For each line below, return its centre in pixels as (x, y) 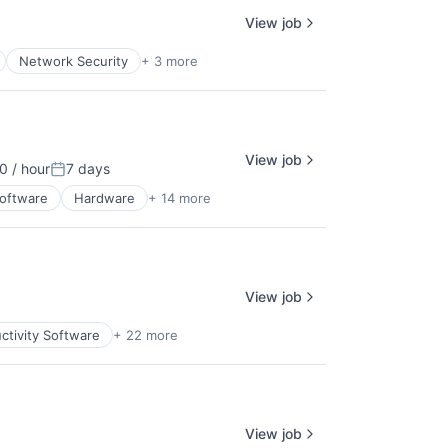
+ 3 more (169, 61)
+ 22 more (145, 335)
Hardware (104, 198)
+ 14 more (179, 198)
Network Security (73, 61)
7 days (88, 168)
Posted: (77, 177)
